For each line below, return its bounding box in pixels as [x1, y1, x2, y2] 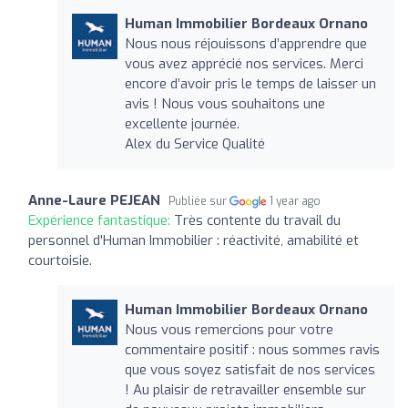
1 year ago [270, 193, 321, 209]
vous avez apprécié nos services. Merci [124, 54, 363, 73]
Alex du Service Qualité [124, 134, 265, 153]
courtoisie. [28, 250, 92, 270]
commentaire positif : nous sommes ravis [124, 340, 380, 359]
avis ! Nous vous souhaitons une [124, 94, 325, 113]
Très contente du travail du [174, 210, 341, 229]
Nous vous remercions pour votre [124, 320, 333, 339]
